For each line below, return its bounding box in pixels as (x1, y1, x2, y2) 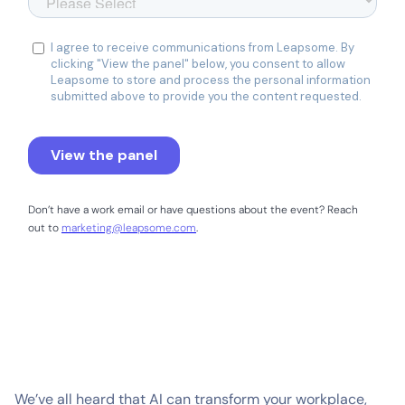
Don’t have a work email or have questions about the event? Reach (28, 202, 358, 218)
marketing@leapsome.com (61, 221, 196, 236)
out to (28, 221, 61, 236)
